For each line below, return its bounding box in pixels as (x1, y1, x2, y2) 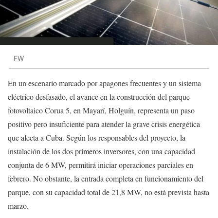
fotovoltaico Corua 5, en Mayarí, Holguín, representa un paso (8, 105, 195, 116)
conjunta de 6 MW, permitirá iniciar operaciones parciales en (8, 160, 193, 170)
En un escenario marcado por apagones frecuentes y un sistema (8, 78, 201, 89)
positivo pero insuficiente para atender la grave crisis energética (8, 119, 200, 129)
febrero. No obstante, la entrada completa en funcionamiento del (8, 173, 203, 184)
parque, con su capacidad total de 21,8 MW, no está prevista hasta (8, 187, 209, 198)
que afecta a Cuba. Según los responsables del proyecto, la (8, 132, 185, 143)
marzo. (8, 200, 29, 211)
